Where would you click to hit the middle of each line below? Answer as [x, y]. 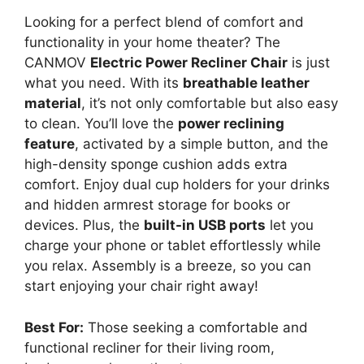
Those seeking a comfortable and [196, 327]
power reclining [231, 123]
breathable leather [246, 83]
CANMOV [57, 63]
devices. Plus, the [84, 225]
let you [290, 225]
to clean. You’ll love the [101, 123]
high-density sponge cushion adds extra [156, 164]
